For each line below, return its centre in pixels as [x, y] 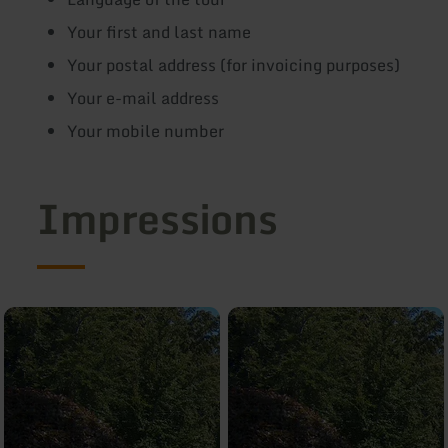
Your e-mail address [143, 97]
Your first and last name [159, 31]
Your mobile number [146, 131]
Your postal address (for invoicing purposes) [234, 64]
